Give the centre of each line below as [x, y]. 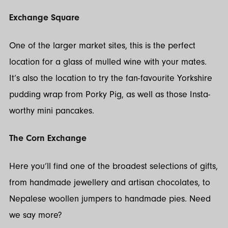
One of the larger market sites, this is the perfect [102, 45]
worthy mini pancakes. [53, 110]
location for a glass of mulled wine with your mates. [108, 62]
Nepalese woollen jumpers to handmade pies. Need [110, 198]
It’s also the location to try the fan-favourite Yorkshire [111, 78]
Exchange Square [44, 18]
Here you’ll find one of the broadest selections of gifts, [113, 166]
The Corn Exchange [48, 138]
